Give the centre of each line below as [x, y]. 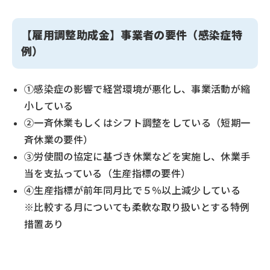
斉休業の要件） [59, 140]
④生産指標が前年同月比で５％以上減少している [137, 190]
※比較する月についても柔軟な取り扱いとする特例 [137, 207]
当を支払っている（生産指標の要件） [108, 174]
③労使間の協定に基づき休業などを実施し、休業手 [137, 157]
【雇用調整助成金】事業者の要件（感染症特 [132, 35]
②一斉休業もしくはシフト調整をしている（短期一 [137, 123]
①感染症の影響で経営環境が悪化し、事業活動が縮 [137, 89]
